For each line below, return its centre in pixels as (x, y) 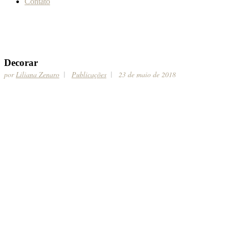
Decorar (21, 62)
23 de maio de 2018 (147, 74)
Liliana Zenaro (38, 74)
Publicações (89, 74)
